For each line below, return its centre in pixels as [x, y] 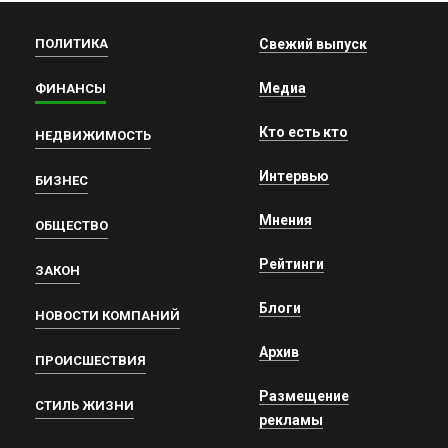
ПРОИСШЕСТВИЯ [90, 361]
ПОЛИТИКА [71, 44]
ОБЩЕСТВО [71, 226]
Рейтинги [291, 264]
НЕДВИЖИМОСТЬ [93, 136]
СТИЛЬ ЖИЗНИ [84, 406]
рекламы [291, 420]
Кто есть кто [303, 132]
